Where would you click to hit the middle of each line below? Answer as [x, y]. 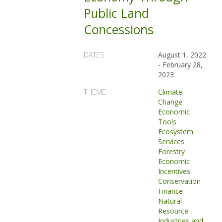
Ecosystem [176, 132]
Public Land [117, 13]
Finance [171, 191]
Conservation [180, 181]
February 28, [183, 65]
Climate [170, 92]
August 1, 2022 [182, 55]
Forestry [172, 151]
